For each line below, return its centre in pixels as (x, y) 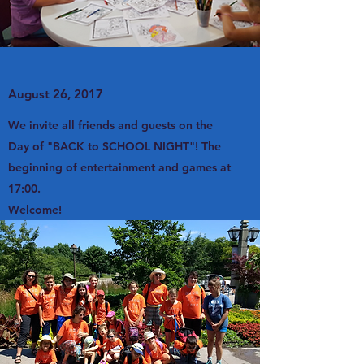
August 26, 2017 (56, 94)
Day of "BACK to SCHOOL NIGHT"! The (115, 146)
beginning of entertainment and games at (119, 167)
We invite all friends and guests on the (110, 125)
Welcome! (35, 210)
